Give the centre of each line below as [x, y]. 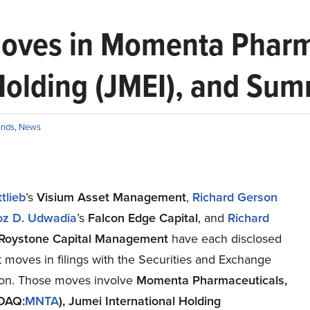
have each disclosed [226, 239]
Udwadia [52, 218]
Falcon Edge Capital [143, 218]
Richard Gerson [235, 197]
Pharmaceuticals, [238, 280]
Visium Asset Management [111, 197]
